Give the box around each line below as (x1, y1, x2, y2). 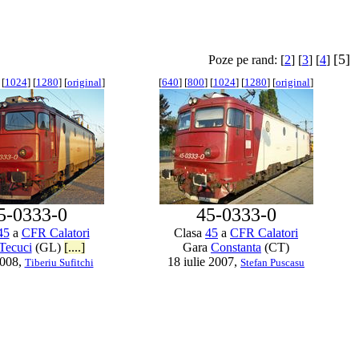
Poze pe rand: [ (208, 53, 284, 67)
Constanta (211, 240, 261, 254)
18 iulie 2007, (167, 255, 240, 268)
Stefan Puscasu (240, 256, 305, 268)
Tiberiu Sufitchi (24, 256, 94, 268)
